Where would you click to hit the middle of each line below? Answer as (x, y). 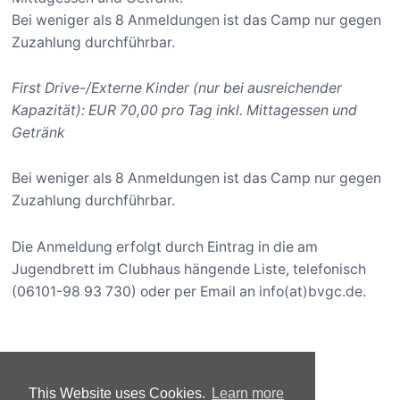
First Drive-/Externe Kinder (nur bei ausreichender (177, 87)
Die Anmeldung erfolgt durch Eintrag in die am (165, 246)
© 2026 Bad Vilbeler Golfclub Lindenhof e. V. (162, 374)
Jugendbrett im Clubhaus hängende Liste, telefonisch (189, 269)
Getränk (39, 132)
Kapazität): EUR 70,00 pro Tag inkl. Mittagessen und (185, 110)
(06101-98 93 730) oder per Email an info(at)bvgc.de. (189, 291)
